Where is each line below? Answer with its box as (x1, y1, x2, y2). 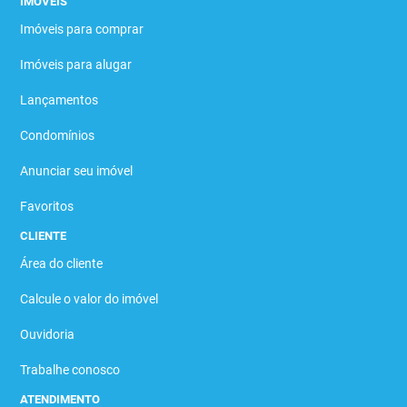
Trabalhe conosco (20, 362, 121, 378)
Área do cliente (20, 256, 104, 272)
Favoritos (20, 199, 74, 214)
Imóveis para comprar (20, 22, 144, 37)
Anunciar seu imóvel (20, 164, 134, 179)
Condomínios (20, 128, 95, 144)
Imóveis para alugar (20, 57, 133, 73)
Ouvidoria (20, 327, 75, 342)
